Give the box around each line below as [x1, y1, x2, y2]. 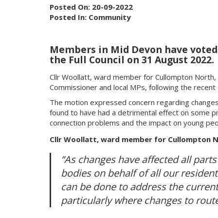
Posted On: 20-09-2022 [50, 1, 133, 12]
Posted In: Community [50, 12, 131, 22]
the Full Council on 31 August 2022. [50, 53, 214, 66]
